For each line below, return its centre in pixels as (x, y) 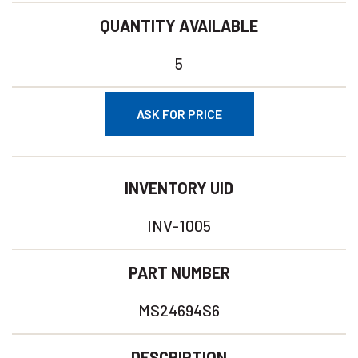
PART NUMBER (179, 272)
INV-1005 (179, 225)
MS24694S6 (179, 310)
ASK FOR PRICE (179, 114)
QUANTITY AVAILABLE (179, 26)
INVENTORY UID (179, 188)
